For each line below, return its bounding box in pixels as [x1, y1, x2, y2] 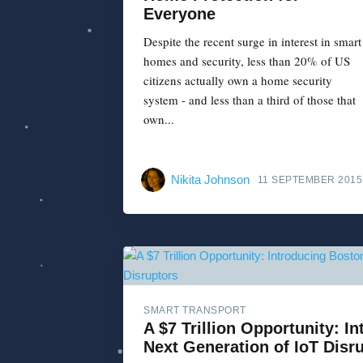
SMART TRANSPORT [143, 305, 246, 317]
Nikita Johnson [171, 173, 250, 187]
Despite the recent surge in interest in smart [143, 32, 361, 49]
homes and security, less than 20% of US [143, 52, 350, 69]
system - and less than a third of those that [143, 91, 356, 108]
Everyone [143, 4, 216, 23]
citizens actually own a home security [143, 71, 332, 88]
